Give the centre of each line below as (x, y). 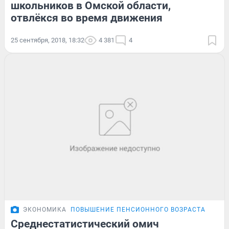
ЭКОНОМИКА (45, 209)
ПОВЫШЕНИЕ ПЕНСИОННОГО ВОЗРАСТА (138, 209)
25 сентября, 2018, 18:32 (48, 40)
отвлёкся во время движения (87, 18)
